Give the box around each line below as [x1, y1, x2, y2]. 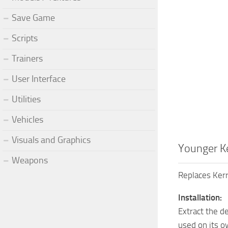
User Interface [12, 73, 66, 84]
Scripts [12, 32, 38, 44]
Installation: [178, 192, 222, 203]
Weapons [12, 154, 48, 166]
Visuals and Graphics [12, 134, 91, 146]
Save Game [12, 12, 55, 23]
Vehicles [12, 113, 43, 125]
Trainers [12, 52, 43, 64]
